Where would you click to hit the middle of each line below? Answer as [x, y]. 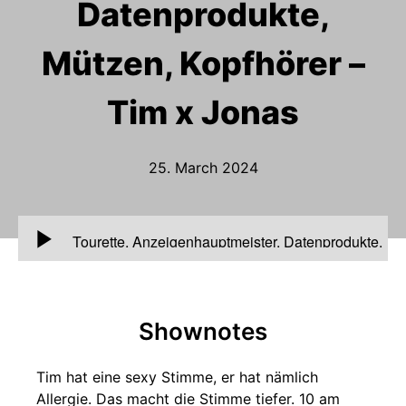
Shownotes [203, 331]
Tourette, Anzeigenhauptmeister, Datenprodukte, [227, 242]
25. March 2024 [203, 168]
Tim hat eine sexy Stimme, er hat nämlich [177, 377]
